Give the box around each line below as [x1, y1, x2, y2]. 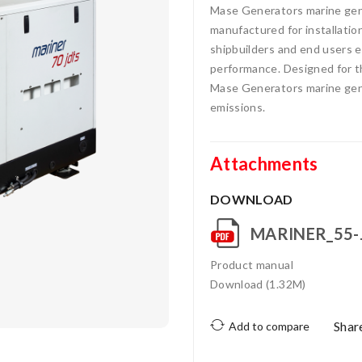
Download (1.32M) [210, 277, 306, 291]
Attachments [210, 153, 318, 175]
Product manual [210, 258, 293, 271]
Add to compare [229, 319, 309, 333]
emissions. [210, 100, 266, 114]
